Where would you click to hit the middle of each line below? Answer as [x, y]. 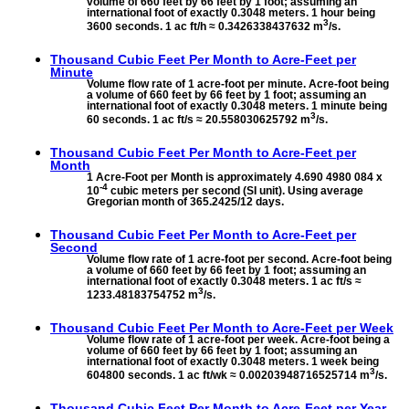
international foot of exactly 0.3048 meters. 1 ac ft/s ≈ [224, 282]
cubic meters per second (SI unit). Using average [236, 191]
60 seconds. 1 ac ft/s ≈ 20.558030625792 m [199, 119]
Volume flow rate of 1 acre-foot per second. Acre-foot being [239, 260]
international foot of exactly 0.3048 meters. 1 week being [233, 362]
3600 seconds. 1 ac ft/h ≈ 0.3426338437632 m [205, 26]
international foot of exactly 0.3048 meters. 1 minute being [237, 105]
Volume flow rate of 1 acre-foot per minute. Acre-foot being [238, 84]
